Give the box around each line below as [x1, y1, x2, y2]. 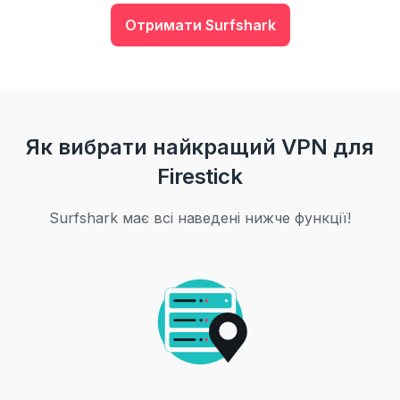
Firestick [156, 163, 244, 189]
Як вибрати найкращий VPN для [25, 134, 375, 160]
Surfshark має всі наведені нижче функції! [48, 209, 352, 227]
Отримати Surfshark [124, 16, 276, 34]
